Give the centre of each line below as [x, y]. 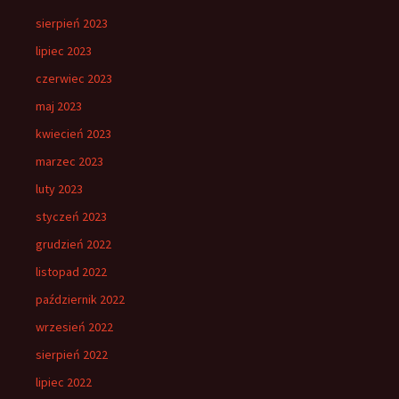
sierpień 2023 [72, 23]
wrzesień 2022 [74, 326]
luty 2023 [59, 188]
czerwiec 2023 [74, 78]
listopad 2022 [71, 271]
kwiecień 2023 [73, 133]
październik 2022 [80, 299]
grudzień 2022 [73, 244]
